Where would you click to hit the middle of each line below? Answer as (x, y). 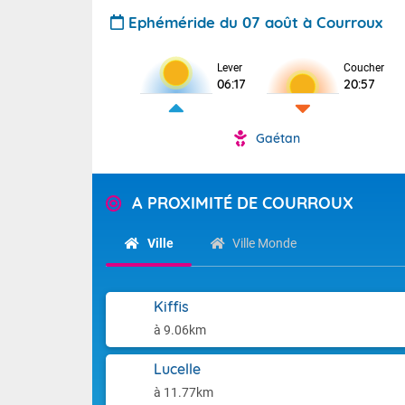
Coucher (364, 68)
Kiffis (171, 306)
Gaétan (278, 138)
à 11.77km (184, 392)
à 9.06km (180, 330)
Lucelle (177, 369)
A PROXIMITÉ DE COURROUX (243, 203)
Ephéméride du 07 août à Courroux (255, 22)
